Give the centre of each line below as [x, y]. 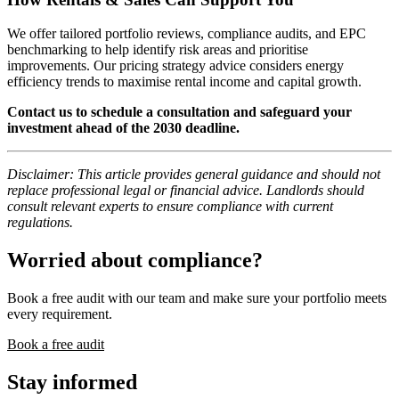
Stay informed [72, 383]
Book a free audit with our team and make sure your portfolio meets [197, 298]
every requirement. [60, 314]
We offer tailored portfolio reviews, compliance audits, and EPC [187, 34]
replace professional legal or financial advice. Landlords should [186, 191]
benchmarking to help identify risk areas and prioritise [158, 50]
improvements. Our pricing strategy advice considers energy [175, 66]
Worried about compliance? [135, 261]
